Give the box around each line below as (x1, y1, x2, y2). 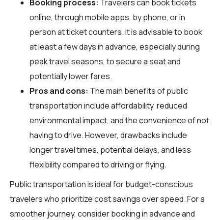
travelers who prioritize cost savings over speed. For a (10, 193, 205, 204)
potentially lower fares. (29, 70, 112, 82)
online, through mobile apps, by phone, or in (29, 11, 185, 23)
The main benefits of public (88, 85, 188, 96)
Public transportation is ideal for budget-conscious (10, 178, 193, 190)
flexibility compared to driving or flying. (29, 159, 166, 170)
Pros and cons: (29, 85, 88, 96)
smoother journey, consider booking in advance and (10, 208, 195, 219)
